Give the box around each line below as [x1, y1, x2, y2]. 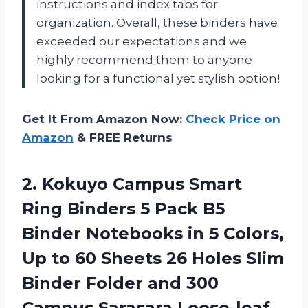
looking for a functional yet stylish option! [36, 71, 280, 86]
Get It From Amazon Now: [22, 112, 186, 126]
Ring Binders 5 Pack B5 [22, 199, 225, 219]
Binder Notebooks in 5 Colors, [22, 223, 284, 244]
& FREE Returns [74, 131, 173, 145]
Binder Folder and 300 [22, 273, 219, 294]
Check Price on [186, 112, 280, 126]
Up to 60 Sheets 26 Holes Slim [22, 248, 284, 269]
